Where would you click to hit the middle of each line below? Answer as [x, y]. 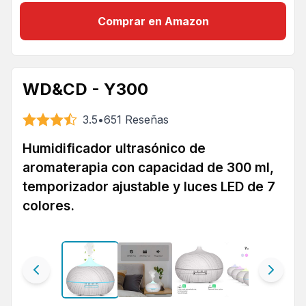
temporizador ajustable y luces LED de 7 [149, 186]
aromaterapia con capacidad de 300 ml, [148, 167]
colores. [48, 206]
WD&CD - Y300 [85, 89]
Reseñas [147, 120]
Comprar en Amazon [153, 21]
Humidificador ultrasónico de [114, 148]
